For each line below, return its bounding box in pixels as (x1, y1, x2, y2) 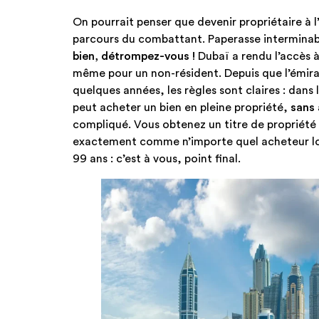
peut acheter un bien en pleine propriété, (73, 101, 291, 113)
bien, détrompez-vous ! (73, 50, 195, 62)
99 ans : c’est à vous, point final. (73, 152, 241, 164)
